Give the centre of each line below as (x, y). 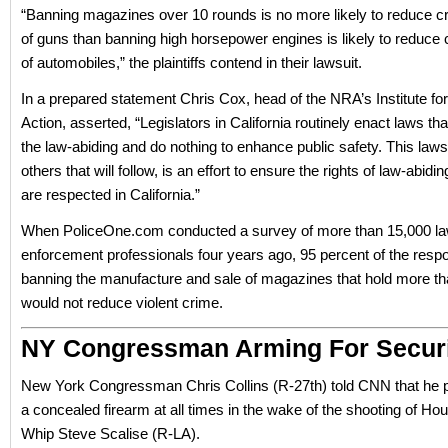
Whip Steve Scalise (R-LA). (110, 433)
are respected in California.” (110, 194)
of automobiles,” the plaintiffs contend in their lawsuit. (191, 62)
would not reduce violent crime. (122, 302)
